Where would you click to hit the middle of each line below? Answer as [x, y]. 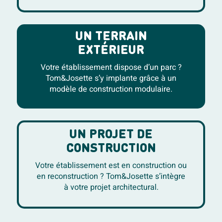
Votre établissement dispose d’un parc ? [111, 68]
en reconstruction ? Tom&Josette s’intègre [111, 177]
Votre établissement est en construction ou [111, 166]
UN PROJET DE [111, 135]
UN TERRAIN [111, 37]
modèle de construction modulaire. [111, 89]
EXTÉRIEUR [111, 51]
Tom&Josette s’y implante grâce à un [111, 79]
